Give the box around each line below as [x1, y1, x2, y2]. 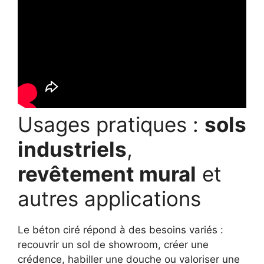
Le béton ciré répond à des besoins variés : [18, 224, 223, 236]
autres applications [18, 186, 201, 212]
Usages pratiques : [18, 112, 204, 137]
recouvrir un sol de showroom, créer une [18, 239, 209, 251]
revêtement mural [18, 161, 196, 187]
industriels [18, 137, 127, 162]
